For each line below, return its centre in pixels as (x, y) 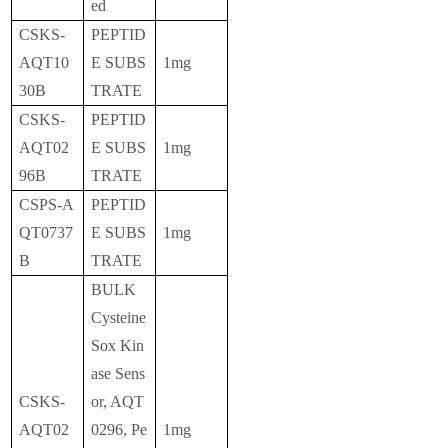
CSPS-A (47, 205)
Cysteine (119, 318)
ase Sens (118, 374)
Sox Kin (118, 346)
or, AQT (118, 402)
